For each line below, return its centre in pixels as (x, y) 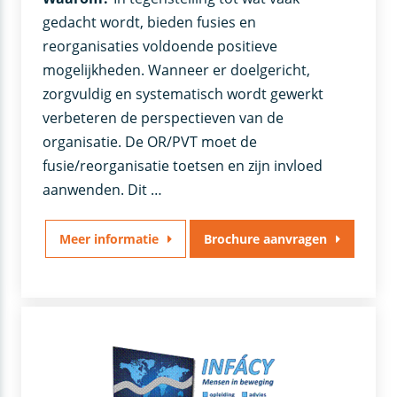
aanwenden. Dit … (103, 189)
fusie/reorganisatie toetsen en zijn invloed (183, 165)
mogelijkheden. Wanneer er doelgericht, (177, 70)
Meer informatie (109, 238)
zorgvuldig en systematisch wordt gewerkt (183, 93)
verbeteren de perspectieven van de (163, 117)
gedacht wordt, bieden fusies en (150, 22)
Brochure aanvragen (265, 238)
